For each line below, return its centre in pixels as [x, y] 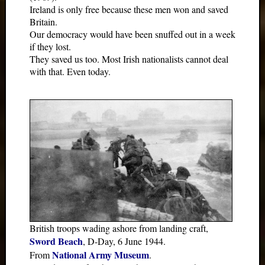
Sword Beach [56, 241]
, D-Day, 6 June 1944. [124, 241]
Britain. [43, 22]
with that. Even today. [70, 71]
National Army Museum [101, 255]
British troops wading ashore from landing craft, [119, 228]
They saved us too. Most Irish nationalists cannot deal [129, 59]
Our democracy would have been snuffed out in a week [132, 34]
